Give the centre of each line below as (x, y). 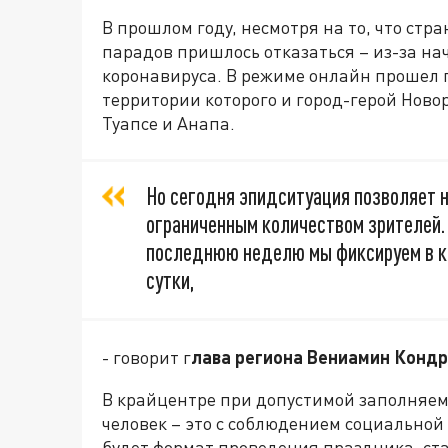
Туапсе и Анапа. (168, 123)
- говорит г (146, 357)
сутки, (170, 280)
